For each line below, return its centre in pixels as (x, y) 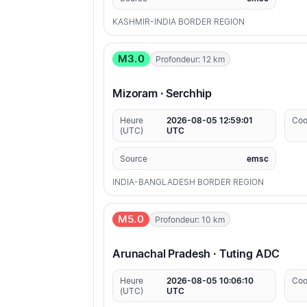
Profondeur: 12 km (190, 59)
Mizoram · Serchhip (162, 94)
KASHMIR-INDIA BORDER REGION (179, 22)
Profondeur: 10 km (189, 219)
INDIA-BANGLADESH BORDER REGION (188, 182)
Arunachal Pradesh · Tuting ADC (196, 254)
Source (134, 159)
